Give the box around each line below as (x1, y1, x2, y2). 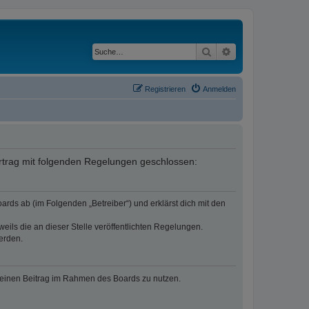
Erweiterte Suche (232, 45, 303, 57)
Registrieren (145, 84, 186, 93)
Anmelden (203, 84, 236, 93)
